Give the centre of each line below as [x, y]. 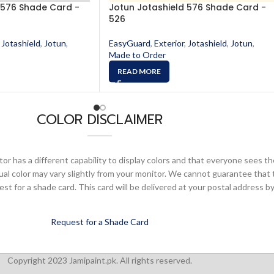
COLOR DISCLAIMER [100, 120]
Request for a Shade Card [100, 222]
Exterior [169, 43]
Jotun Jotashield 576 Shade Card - [187, 7]
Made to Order [137, 55]
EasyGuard [130, 43]
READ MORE [139, 71]
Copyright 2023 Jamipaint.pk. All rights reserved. [99, 260]
